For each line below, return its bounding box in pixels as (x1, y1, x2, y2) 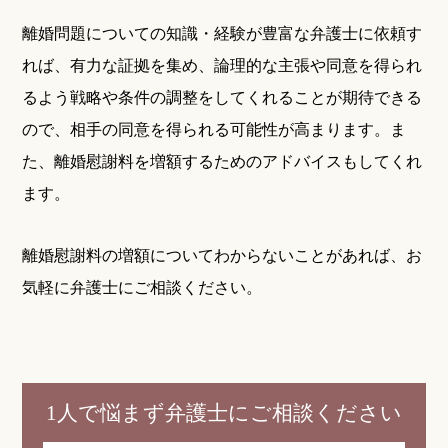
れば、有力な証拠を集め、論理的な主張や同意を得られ (22, 53, 423, 77)
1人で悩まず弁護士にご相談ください (46, 402, 402, 425)
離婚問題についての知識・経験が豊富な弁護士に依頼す (22, 21, 423, 45)
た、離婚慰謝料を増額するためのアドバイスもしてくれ (22, 149, 423, 173)
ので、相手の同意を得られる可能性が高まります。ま (22, 117, 407, 141)
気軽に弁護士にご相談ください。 (22, 275, 263, 299)
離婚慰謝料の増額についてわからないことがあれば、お (22, 243, 423, 267)
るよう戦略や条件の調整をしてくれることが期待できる (22, 85, 423, 109)
